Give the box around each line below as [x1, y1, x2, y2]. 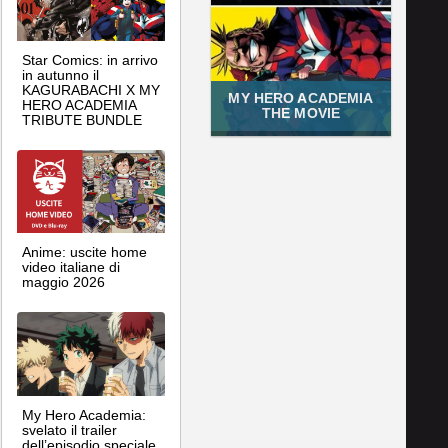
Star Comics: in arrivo [22, 52, 158, 68]
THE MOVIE [261, 105, 341, 122]
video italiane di [22, 259, 120, 276]
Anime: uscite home [22, 244, 147, 261]
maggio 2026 [22, 274, 105, 291]
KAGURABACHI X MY [22, 82, 160, 98]
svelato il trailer [22, 421, 117, 438]
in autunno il [22, 67, 99, 83]
